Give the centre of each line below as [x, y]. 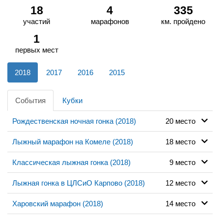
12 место [183, 183]
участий [37, 21]
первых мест [37, 50]
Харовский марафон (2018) [58, 203]
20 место [183, 121]
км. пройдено [183, 21]
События [30, 100]
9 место [185, 162]
